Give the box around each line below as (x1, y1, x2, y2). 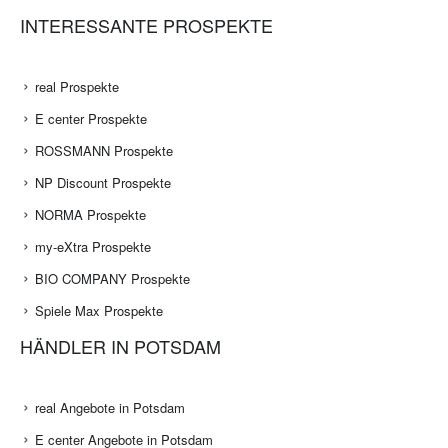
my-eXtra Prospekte (35, 237, 151, 257)
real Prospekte (35, 77, 119, 97)
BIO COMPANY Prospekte (35, 269, 190, 289)
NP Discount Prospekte (35, 173, 171, 193)
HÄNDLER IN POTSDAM (20, 333, 221, 360)
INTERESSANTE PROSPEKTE (20, 12, 273, 39)
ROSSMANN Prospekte (35, 141, 173, 161)
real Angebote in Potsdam (35, 398, 185, 418)
